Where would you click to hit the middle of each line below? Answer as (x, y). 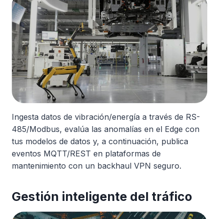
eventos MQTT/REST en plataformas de (86, 153)
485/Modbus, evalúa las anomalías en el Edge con (106, 129)
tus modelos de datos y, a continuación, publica (100, 141)
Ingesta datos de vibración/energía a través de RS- (106, 117)
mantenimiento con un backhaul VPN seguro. (97, 165)
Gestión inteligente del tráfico (102, 196)
